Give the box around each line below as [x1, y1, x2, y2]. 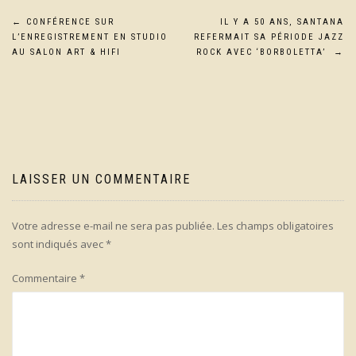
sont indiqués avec [12, 237, 106, 252]
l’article [11, 80, 92, 114]
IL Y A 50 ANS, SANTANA [220, 17, 344, 28]
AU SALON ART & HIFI [12, 47, 121, 58]
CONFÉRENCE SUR [22, 17, 114, 28]
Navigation [11, 14, 132, 47]
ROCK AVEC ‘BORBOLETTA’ [196, 47, 334, 58]
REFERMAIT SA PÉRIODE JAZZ [194, 32, 344, 43]
